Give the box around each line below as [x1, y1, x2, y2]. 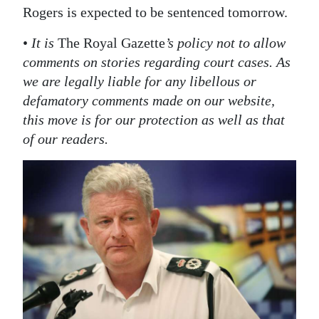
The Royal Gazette [58, 35, 165, 51]
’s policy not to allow [165, 35, 286, 51]
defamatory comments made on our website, [23, 93, 275, 109]
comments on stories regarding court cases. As [23, 54, 291, 70]
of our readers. [23, 131, 108, 147]
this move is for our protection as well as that [23, 112, 285, 128]
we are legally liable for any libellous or [23, 73, 256, 90]
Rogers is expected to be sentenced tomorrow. [23, 4, 288, 21]
